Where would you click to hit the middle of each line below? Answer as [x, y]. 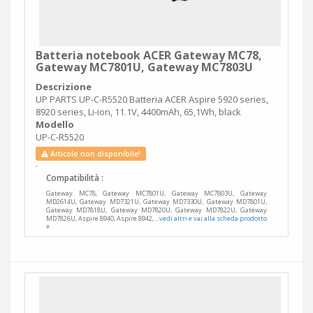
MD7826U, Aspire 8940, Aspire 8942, [101, 219]
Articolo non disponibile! [94, 154]
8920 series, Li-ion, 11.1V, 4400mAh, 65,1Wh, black [138, 112]
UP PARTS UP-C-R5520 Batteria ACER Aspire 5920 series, [152, 100]
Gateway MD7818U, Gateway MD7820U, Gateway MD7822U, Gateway [156, 210]
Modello [55, 125]
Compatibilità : [75, 178]
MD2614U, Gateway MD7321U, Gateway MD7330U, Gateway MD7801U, [156, 202]
